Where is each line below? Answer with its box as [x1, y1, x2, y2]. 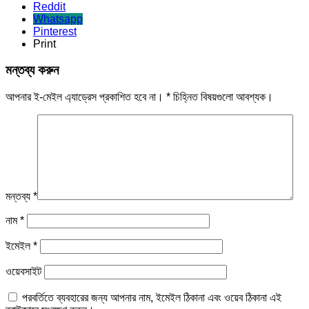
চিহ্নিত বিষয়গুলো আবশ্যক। [170, 90, 273, 103]
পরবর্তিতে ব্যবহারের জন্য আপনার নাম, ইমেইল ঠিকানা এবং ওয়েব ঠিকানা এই [22, 291, 281, 303]
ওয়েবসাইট [6, 265, 41, 277]
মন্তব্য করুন [6, 63, 59, 78]
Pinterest [33, 25, 77, 37]
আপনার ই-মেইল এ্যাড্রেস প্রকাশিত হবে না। [6, 90, 163, 103]
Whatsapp [33, 12, 83, 25]
